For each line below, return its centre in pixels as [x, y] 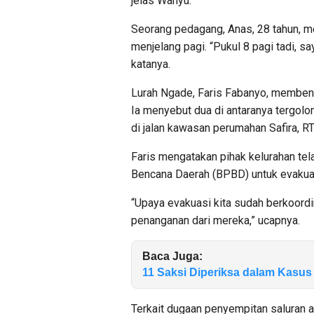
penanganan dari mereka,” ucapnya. [216, 220]
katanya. [151, 64]
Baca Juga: [172, 256]
